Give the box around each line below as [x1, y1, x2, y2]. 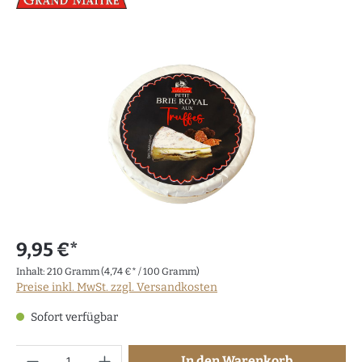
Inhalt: [16, 266, 47, 277]
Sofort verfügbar [28, 310, 118, 324]
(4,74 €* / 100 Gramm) [101, 266, 200, 277]
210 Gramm [47, 266, 101, 277]
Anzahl [15, 346, 53, 360]
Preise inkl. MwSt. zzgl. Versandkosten [16, 280, 217, 294]
